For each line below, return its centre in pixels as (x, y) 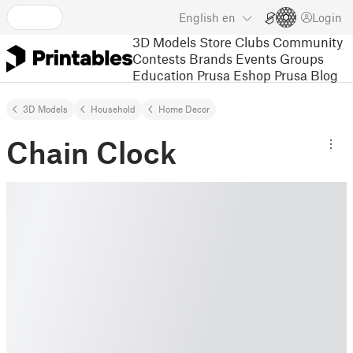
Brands (211, 58)
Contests (159, 58)
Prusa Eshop (234, 74)
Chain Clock (91, 152)
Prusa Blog (306, 74)
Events (256, 58)
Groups (302, 58)
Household (113, 109)
